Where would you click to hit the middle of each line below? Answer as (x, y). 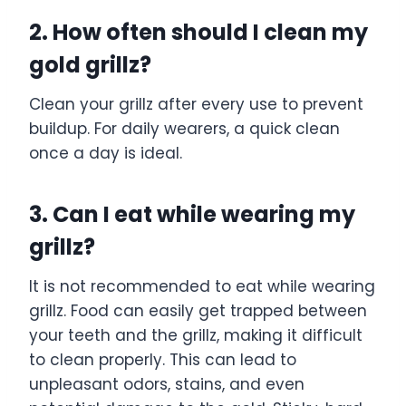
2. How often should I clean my (198, 33)
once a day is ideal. (106, 154)
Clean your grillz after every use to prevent (196, 105)
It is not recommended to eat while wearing (202, 287)
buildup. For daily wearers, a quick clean (184, 129)
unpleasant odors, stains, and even (167, 385)
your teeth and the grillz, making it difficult (196, 336)
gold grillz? (90, 65)
